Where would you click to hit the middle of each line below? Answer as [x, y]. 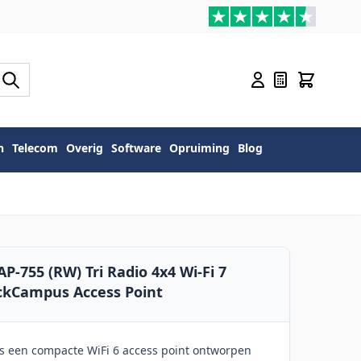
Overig [85, 148]
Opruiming [199, 148]
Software [136, 148]
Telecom [35, 148]
